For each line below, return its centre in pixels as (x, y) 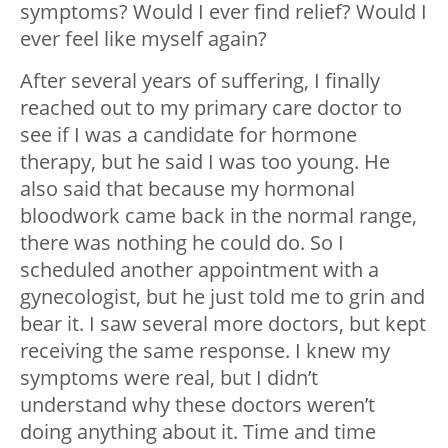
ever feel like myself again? (143, 38)
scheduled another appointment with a (199, 269)
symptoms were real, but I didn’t (169, 377)
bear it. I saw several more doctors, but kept (223, 323)
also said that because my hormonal (187, 188)
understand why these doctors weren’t (197, 404)
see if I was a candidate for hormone (188, 134)
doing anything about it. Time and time (198, 431)
